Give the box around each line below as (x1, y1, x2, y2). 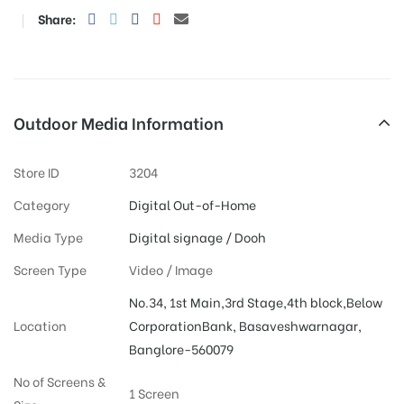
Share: (38, 8, 77, 28)
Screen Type (14, 259, 87, 279)
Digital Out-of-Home (128, 194, 256, 214)
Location (14, 315, 67, 335)
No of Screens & (14, 371, 106, 390)
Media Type (14, 226, 83, 246)
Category (14, 194, 70, 214)
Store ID (14, 161, 60, 181)
